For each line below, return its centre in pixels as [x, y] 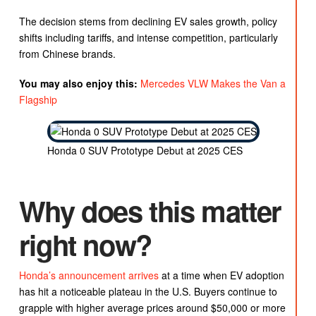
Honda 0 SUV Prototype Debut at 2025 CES [145, 151]
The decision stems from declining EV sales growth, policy [148, 22]
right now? [85, 245]
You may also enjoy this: [78, 83]
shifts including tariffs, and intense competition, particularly [148, 38]
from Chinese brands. [67, 54]
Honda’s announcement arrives [89, 275]
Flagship [38, 99]
